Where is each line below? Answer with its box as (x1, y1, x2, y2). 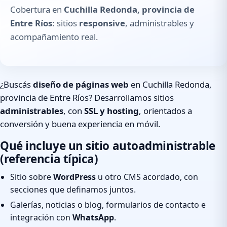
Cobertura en (10, 4, 64, 16)
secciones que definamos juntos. (10, 183, 136, 195)
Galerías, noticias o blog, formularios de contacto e (10, 199, 206, 211)
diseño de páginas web (33, 79, 129, 91)
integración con (10, 212, 72, 223)
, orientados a (139, 105, 192, 117)
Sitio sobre (10, 171, 53, 182)
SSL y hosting (84, 105, 139, 117)
